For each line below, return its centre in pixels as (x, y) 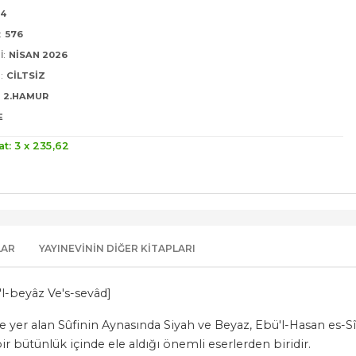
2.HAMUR (26, 97)
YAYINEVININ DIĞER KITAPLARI (117, 248)
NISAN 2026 (39, 55)
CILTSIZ (26, 76)
